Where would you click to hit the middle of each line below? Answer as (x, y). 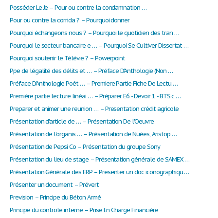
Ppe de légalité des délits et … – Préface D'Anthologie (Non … (91, 71)
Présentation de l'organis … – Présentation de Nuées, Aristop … (93, 134)
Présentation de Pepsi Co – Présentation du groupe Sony (85, 147)
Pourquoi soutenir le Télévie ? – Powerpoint (68, 58)
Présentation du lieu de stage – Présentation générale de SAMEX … (100, 160)
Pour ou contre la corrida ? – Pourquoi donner (70, 20)
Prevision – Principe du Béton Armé (55, 198)
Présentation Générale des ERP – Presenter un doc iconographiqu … (100, 172)
